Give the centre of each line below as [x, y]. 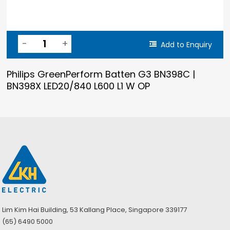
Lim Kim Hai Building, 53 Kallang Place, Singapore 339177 [95, 209]
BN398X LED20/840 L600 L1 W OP [79, 86]
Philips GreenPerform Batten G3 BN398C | [101, 74]
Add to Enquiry [186, 44]
